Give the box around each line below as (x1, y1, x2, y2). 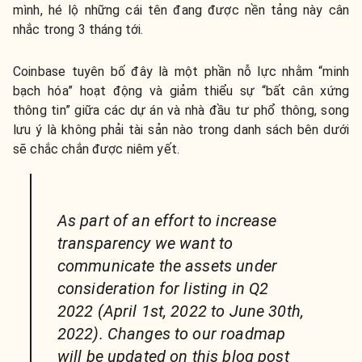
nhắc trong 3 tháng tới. (13, 22, 144, 38)
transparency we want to (57, 234, 234, 254)
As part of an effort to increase (57, 211, 277, 231)
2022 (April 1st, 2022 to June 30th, (57, 301, 305, 322)
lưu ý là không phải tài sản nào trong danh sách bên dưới (13, 122, 349, 138)
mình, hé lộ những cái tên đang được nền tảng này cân (13, 2, 349, 19)
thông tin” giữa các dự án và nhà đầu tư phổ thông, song (13, 103, 349, 119)
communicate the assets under (57, 256, 277, 276)
